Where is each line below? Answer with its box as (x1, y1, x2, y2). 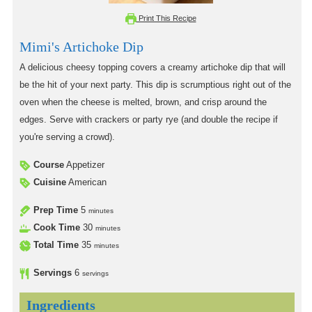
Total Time (33, 240, 79, 251)
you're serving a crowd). (19, 132, 115, 143)
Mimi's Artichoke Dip (19, 39, 143, 55)
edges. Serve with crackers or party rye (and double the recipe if (19, 115, 278, 125)
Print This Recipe (136, 14, 196, 23)
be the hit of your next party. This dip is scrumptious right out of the (19, 80, 291, 91)
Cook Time (33, 223, 80, 233)
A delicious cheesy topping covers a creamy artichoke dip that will (19, 63, 286, 73)
